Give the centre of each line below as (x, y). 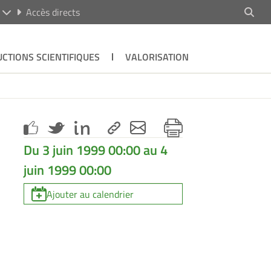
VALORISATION (157, 57)
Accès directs (53, 12)
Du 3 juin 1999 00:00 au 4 (96, 150)
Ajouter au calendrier (90, 194)
